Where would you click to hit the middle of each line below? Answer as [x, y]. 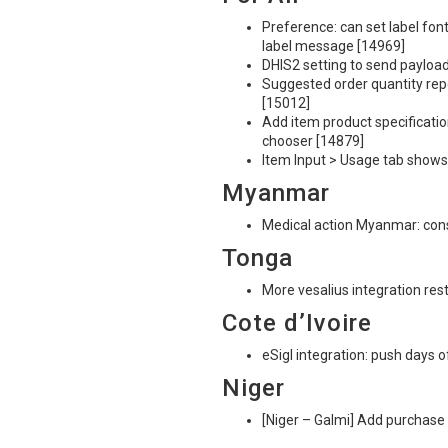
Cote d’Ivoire [297, 323]
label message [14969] [333, 46]
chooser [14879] [313, 141]
